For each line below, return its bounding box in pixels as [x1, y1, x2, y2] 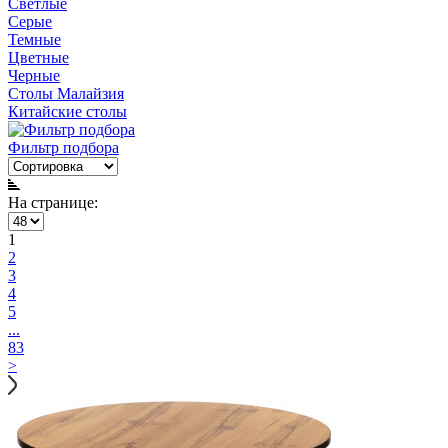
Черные [8, 67, 60, 85]
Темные [8, 31, 61, 49]
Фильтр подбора [8, 139, 119, 157]
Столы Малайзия [8, 85, 124, 103]
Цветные [8, 49, 69, 67]
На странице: [8, 194, 98, 212]
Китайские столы [8, 103, 127, 121]
